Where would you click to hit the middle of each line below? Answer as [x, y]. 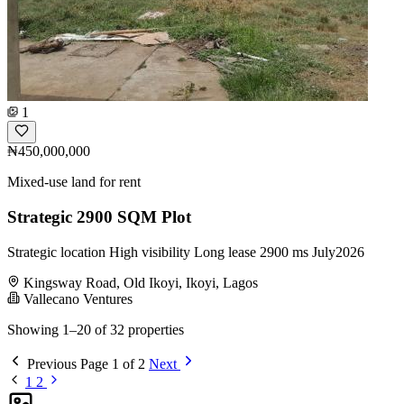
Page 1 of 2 [113, 363]
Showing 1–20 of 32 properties [96, 329]
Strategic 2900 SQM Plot [99, 216]
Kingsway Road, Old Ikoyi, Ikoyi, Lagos [141, 282]
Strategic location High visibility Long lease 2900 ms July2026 [186, 252]
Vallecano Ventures [76, 298]
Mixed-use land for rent [74, 182]
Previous [52, 363]
